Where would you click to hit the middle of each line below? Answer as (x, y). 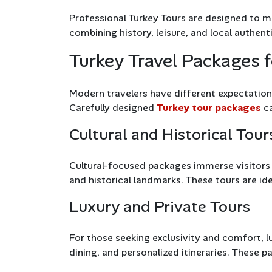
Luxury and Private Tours (160, 207)
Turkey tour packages (209, 108)
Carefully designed (113, 108)
